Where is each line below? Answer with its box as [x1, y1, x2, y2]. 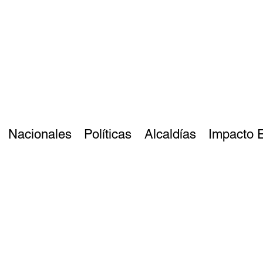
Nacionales [8, 127, 72, 142]
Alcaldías [144, 127, 196, 142]
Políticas [84, 127, 132, 142]
